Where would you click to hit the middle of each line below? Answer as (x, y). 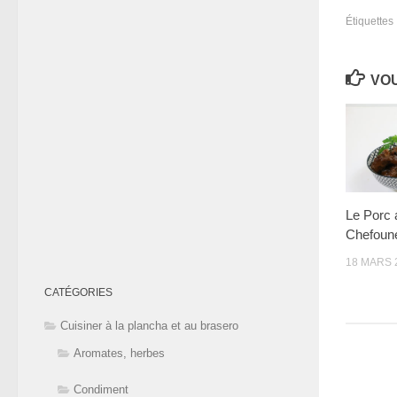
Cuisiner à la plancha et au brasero (149, 326)
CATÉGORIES (78, 293)
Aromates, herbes (119, 354)
